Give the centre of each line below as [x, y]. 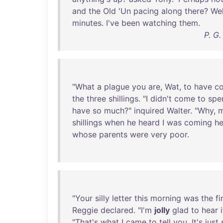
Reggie [85, 210]
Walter [178, 111]
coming [198, 122]
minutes [87, 23]
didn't [161, 99]
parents [113, 134]
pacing [146, 11]
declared [117, 210]
